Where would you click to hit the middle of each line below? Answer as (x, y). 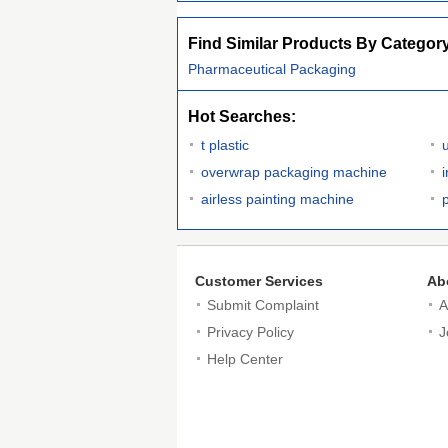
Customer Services (259, 281)
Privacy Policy (250, 332)
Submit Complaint (263, 305)
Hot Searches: (242, 116)
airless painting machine (277, 199)
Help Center (245, 359)
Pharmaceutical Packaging (272, 69)
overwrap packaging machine (294, 172)
